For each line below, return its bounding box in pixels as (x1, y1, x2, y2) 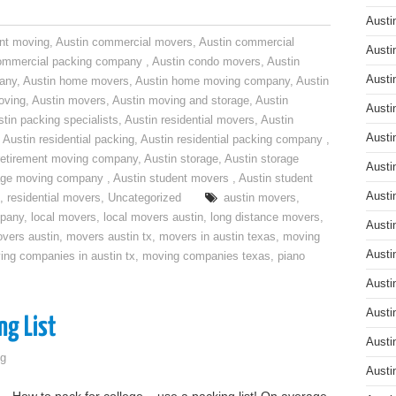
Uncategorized (108, 192, 181, 204)
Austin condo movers (152, 56, 261, 68)
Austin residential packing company (141, 133, 326, 146)
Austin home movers (23, 75, 129, 88)
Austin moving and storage (112, 95, 249, 107)
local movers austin (103, 211, 203, 224)
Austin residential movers (125, 114, 255, 126)
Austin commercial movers (56, 36, 194, 49)
